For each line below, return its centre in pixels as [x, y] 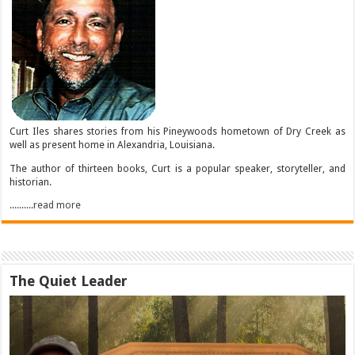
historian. [31, 182]
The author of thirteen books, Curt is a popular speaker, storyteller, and [177, 168]
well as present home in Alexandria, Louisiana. [113, 145]
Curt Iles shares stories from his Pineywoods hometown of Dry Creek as [177, 132]
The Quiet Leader [69, 281]
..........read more [46, 205]
